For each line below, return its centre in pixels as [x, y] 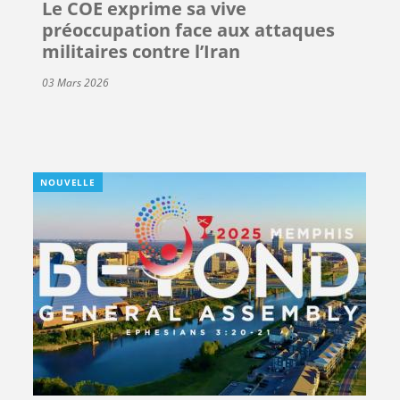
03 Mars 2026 [76, 82]
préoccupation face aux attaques [189, 29]
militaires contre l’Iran [142, 51]
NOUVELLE [68, 182]
